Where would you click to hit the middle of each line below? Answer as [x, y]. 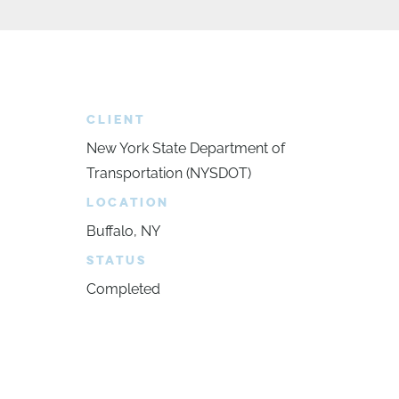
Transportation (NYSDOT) [168, 173]
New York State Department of [185, 148]
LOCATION [127, 203]
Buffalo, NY [123, 231]
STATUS [116, 261]
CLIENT [115, 120]
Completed [123, 289]
